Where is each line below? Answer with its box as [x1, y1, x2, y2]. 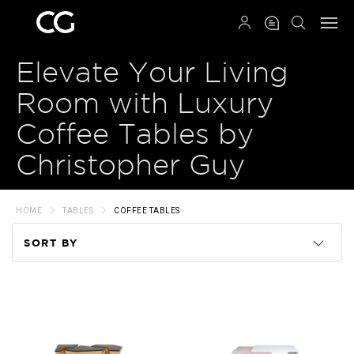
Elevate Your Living [16, 57, 288, 88]
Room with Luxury [16, 88, 273, 119]
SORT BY [24, 237, 78, 249]
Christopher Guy [16, 149, 245, 180]
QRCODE [158, 22, 223, 36]
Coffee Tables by [16, 119, 254, 149]
